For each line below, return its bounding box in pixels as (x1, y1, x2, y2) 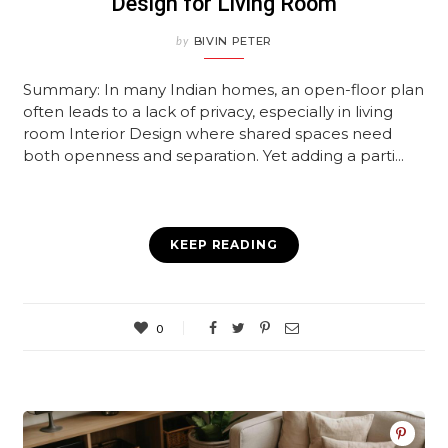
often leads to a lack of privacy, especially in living (23, 102, 394, 122)
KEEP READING (170, 237, 278, 253)
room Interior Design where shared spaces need (23, 124, 393, 144)
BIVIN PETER (193, 34, 272, 49)
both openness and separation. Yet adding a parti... (23, 146, 405, 166)
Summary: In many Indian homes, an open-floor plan (23, 80, 425, 100)
